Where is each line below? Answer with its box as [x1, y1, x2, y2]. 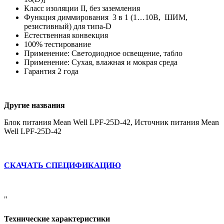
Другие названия [4, 100, 65, 109]
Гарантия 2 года [24, 66, 78, 75]
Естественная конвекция [24, 30, 110, 39]
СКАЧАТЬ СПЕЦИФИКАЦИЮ [4, 160, 121, 169]
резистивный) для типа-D [24, 21, 111, 30]
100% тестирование [24, 39, 93, 48]
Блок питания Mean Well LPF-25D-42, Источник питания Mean [4, 117, 219, 126]
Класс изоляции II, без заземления [24, 3, 140, 12]
